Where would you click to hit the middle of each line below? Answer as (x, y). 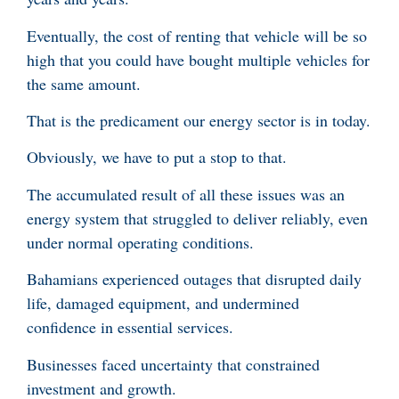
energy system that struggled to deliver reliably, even (197, 218)
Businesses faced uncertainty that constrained (173, 364)
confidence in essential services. (130, 327)
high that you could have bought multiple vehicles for (198, 59)
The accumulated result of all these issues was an (186, 194)
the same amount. (84, 83)
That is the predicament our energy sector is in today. (199, 120)
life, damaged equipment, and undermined (163, 303)
